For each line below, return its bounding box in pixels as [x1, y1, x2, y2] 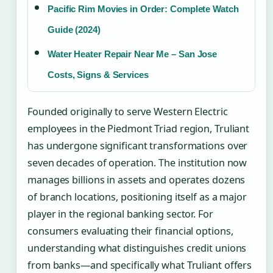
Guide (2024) [48, 24, 101, 35]
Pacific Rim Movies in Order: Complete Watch [48, 4, 239, 15]
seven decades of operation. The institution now [27, 156, 247, 170]
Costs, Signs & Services [48, 69, 149, 80]
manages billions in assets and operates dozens [27, 173, 246, 187]
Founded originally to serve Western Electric [27, 105, 228, 119]
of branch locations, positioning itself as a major [27, 190, 247, 204]
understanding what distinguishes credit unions [27, 241, 247, 255]
